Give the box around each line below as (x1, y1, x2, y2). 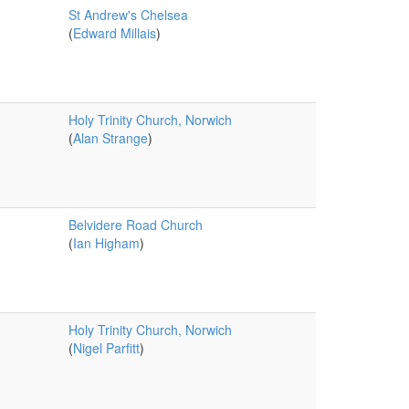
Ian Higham (72, 234, 140, 252)
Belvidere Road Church (68, 215, 203, 234)
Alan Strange (72, 129, 148, 147)
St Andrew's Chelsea (68, 5, 188, 24)
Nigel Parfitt (72, 339, 140, 357)
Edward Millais (72, 24, 156, 42)
